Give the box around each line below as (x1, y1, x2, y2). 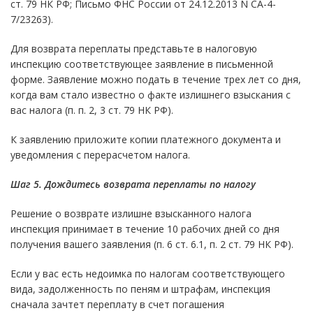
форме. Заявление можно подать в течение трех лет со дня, (10, 72, 301, 86)
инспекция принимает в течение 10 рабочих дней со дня (10, 221, 279, 235)
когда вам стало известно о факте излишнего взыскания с (10, 87, 291, 101)
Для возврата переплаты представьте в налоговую (10, 41, 257, 55)
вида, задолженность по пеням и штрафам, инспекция (10, 282, 270, 296)
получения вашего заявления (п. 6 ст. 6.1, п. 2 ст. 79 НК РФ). (10, 237, 293, 251)
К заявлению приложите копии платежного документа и (10, 132, 281, 146)
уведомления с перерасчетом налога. (10, 147, 190, 161)
